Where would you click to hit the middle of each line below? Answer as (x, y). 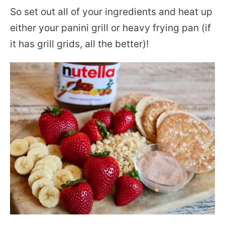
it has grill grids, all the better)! (79, 44)
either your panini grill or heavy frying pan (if (110, 28)
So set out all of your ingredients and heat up (111, 12)
